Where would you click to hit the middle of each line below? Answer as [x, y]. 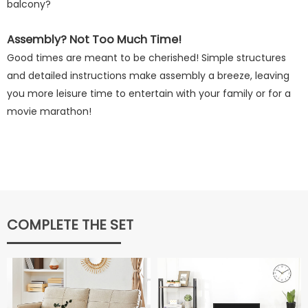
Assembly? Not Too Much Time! [94, 40]
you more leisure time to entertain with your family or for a [149, 93]
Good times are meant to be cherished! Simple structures [146, 58]
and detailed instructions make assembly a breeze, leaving [148, 76]
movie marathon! [49, 111]
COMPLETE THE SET [70, 225]
